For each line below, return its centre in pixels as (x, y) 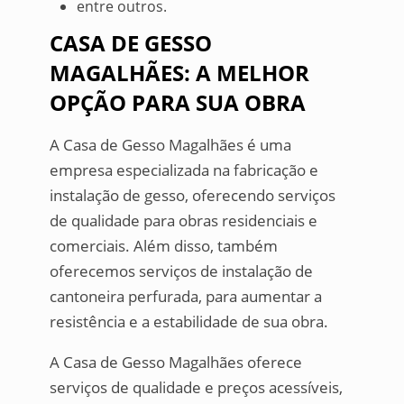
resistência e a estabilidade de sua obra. (188, 322)
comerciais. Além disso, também (163, 246)
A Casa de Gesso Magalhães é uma (170, 145)
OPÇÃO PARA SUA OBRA (177, 103)
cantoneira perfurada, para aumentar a (185, 297)
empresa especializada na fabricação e (184, 170)
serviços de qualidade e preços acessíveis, (196, 388)
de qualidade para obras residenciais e (183, 221)
